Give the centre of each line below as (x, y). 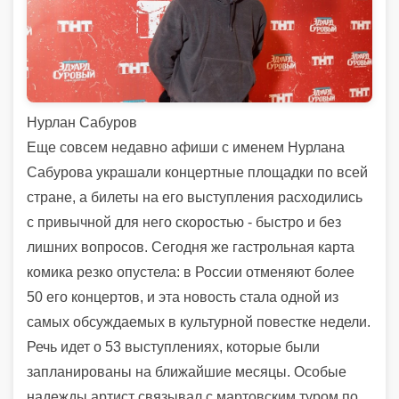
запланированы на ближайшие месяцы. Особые (187, 372)
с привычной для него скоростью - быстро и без (184, 223)
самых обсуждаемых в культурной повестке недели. (199, 322)
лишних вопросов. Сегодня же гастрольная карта (191, 248)
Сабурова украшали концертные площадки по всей (197, 173)
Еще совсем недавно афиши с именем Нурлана (186, 148)
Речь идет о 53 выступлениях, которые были (173, 347)
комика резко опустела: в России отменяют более (191, 273)
